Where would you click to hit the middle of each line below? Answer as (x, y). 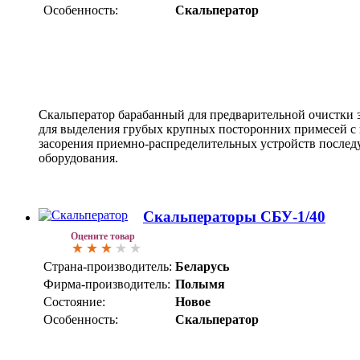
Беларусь (202, 267)
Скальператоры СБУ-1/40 (234, 217)
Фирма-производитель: (107, 284)
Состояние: (74, 302)
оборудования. (78, 158)
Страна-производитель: (108, 267)
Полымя (200, 284)
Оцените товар (103, 237)
